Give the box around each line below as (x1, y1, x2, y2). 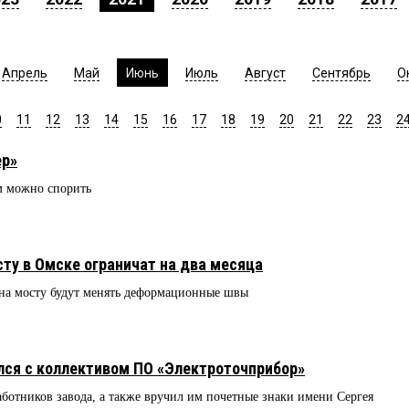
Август (245, 66, 286, 80)
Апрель (2, 66, 47, 80)
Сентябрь (312, 66, 371, 80)
